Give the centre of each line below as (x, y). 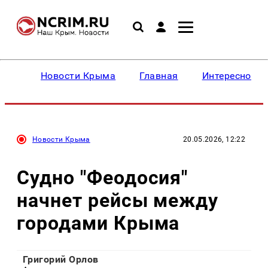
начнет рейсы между (118, 200)
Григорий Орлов (61, 260)
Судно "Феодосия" (103, 177)
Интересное (229, 76)
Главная (159, 76)
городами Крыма (98, 223)
